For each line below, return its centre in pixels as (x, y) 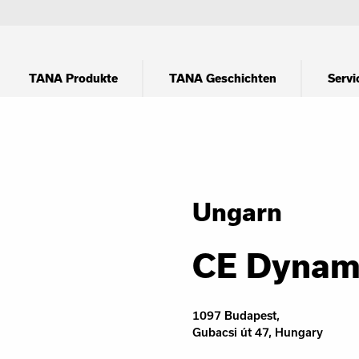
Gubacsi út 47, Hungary (258, 332)
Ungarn (237, 212)
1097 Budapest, (236, 315)
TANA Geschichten (223, 78)
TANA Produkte (73, 78)
